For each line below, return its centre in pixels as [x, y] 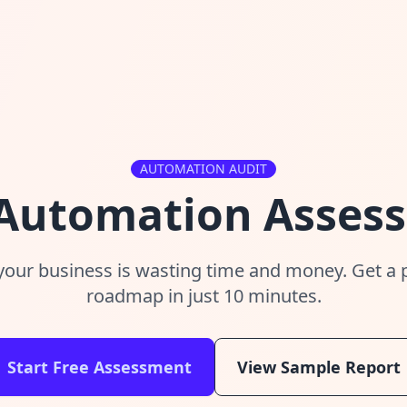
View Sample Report [318, 367]
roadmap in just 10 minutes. [203, 295]
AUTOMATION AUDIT [203, 168]
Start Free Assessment [99, 367]
